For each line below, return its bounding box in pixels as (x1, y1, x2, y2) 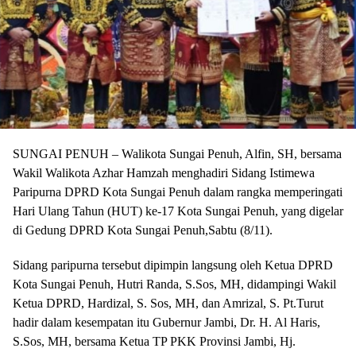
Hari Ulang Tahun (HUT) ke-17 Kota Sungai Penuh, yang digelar (13, 203, 343, 218)
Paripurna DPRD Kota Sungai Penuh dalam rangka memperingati (13, 184, 342, 199)
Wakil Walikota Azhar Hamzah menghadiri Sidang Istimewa (13, 165, 315, 180)
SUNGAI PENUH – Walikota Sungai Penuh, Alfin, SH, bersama (13, 146, 342, 161)
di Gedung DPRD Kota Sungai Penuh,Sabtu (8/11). (13, 222, 273, 237)
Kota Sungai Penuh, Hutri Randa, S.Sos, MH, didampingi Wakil (13, 277, 336, 291)
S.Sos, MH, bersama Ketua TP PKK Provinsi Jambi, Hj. (13, 334, 296, 348)
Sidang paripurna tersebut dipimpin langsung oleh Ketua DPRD (13, 257, 333, 272)
